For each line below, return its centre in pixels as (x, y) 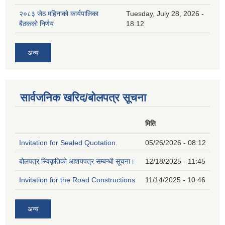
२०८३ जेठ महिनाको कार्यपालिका (59, 14)
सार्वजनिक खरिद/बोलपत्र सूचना (83, 98)
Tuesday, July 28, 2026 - (165, 14)
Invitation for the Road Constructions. (78, 180)
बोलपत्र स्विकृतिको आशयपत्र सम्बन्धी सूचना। (77, 161)
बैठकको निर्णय (36, 24)
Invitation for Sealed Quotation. (68, 143)
